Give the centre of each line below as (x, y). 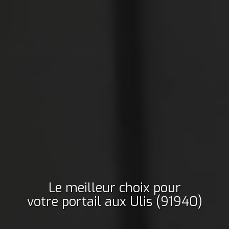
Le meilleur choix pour (114, 188)
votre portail (64, 202)
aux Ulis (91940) (153, 202)
